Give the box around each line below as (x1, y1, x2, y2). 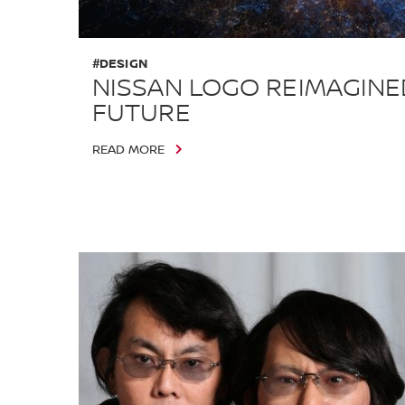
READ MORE (92, 142, 165, 157)
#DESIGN (92, 55, 147, 71)
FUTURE (92, 98, 191, 129)
